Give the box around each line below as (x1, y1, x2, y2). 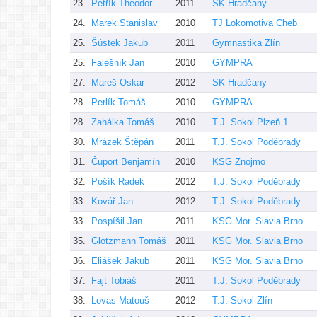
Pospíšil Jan (91, 215, 142, 226)
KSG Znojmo (212, 156, 265, 167)
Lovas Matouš (91, 294, 149, 306)
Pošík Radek (91, 175, 144, 187)
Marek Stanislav (91, 17, 158, 28)
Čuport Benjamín (91, 156, 160, 167)
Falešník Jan (91, 57, 144, 68)
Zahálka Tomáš (91, 116, 154, 127)
